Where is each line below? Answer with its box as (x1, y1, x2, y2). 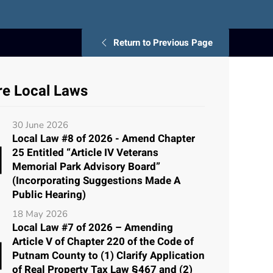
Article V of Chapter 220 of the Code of (12, 233, 194, 249)
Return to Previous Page (113, 35, 213, 49)
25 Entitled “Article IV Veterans (12, 144, 158, 160)
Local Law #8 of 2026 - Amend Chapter (12, 130, 195, 146)
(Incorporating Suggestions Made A (12, 172, 180, 188)
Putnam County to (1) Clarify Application (12, 247, 205, 263)
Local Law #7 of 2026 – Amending (12, 219, 173, 235)
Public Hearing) (12, 186, 86, 202)
